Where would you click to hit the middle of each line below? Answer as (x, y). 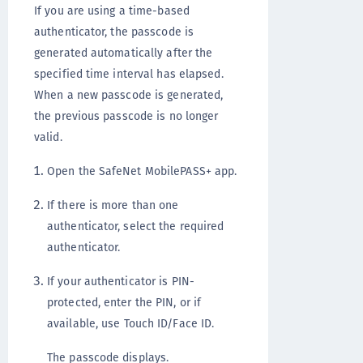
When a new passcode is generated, (129, 95)
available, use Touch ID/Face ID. (131, 323)
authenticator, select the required (136, 226)
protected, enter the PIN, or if (124, 302)
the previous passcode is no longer (126, 116)
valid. (48, 137)
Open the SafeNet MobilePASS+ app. (142, 171)
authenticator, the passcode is (114, 32)
